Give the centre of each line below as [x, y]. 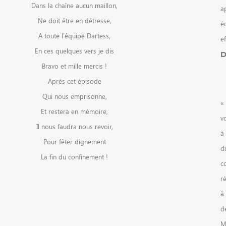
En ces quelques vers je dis [74, 50]
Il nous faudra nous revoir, [74, 126]
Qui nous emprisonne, [74, 96]
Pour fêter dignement [74, 141]
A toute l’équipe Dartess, [74, 35]
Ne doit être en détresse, [74, 20]
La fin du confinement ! [74, 156]
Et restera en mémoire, [74, 111]
